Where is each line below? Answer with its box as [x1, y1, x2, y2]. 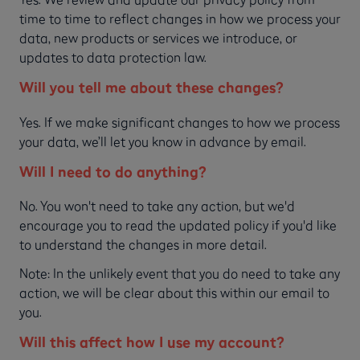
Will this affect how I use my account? [19, 333, 288, 352]
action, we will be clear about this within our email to [19, 284, 329, 301]
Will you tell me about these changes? [19, 77, 283, 96]
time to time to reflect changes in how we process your [19, 10, 341, 27]
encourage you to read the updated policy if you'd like [19, 217, 337, 234]
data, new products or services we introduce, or [19, 29, 297, 46]
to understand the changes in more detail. [19, 236, 270, 253]
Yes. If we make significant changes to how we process [19, 113, 340, 130]
